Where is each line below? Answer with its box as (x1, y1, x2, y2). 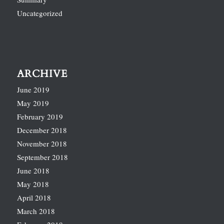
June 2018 (16, 165, 49, 175)
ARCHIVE (16, 66, 67, 80)
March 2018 (16, 205, 55, 216)
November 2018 (16, 138, 67, 148)
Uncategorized (16, 8, 62, 18)
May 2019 (16, 97, 49, 108)
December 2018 (16, 124, 67, 135)
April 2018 (16, 192, 51, 202)
